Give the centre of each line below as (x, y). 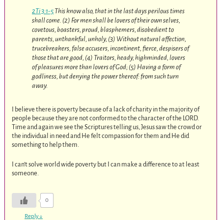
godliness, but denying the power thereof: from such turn (106, 77)
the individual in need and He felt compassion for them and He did (101, 136)
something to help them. (46, 145)
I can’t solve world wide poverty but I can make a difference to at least (106, 164)
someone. (26, 173)
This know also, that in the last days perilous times (119, 11)
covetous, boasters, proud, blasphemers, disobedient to (103, 30)
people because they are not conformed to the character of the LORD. (106, 118)
